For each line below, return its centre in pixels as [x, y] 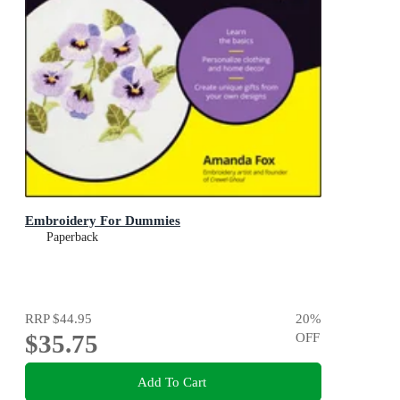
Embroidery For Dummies [103, 221]
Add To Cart [171, 381]
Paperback [72, 237]
